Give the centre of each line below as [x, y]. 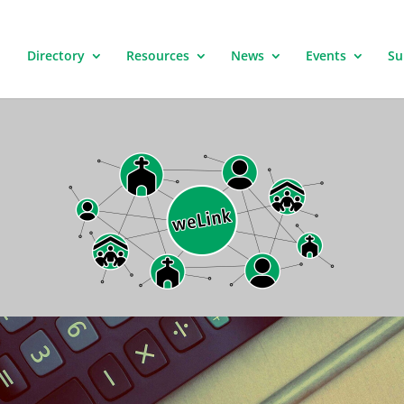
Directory [56, 55]
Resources [158, 55]
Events [326, 55]
